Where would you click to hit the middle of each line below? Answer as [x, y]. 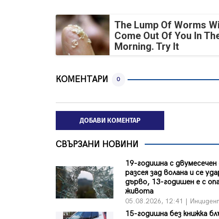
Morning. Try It [147, 47]
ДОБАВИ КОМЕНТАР [110, 120]
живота [140, 191]
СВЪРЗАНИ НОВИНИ [97, 144]
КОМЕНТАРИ [82, 80]
